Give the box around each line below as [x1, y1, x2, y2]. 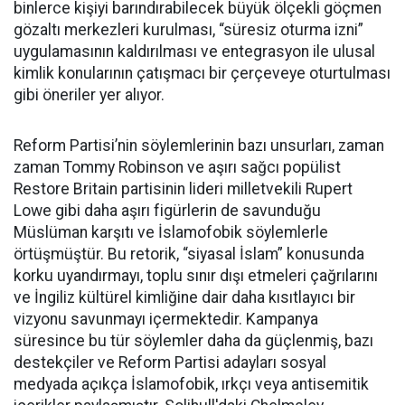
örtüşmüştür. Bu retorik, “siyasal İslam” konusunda [14, 245, 364, 264]
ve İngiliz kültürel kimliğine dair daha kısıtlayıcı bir [14, 288, 355, 307]
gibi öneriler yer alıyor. [14, 86, 165, 105]
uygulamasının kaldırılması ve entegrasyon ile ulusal [14, 42, 375, 61]
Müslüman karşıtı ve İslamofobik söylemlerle [14, 223, 328, 242]
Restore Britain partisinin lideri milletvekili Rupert [14, 180, 353, 199]
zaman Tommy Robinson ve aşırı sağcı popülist [14, 158, 341, 177]
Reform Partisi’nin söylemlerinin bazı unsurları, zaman [14, 137, 384, 155]
